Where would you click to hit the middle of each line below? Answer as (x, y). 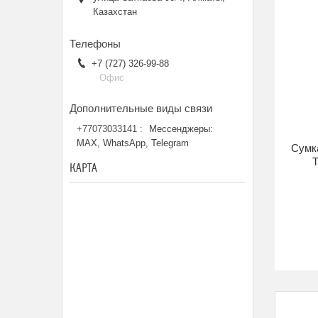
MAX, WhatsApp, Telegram (133, 143)
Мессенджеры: (181, 129)
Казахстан (115, 12)
